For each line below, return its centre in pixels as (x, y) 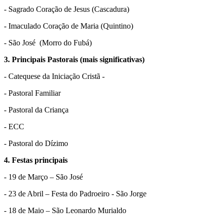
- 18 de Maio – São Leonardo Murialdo (65, 211)
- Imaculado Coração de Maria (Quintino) (69, 26)
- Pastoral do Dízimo (36, 144)
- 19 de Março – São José (43, 177)
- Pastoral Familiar (32, 93)
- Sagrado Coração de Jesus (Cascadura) (67, 9)
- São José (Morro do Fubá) (48, 43)
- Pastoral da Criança (36, 110)
